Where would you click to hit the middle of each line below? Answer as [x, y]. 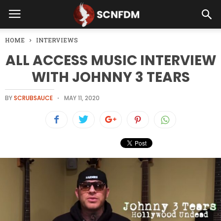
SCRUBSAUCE [33, 98]
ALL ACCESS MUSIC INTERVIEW [110, 60]
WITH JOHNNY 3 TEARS [110, 77]
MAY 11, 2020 [82, 98]
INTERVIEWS [57, 40]
